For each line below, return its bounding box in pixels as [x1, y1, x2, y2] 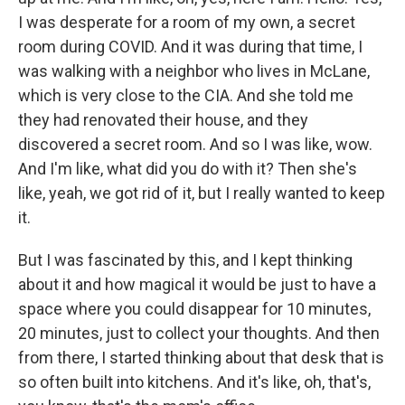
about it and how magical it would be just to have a [18, 275, 376, 294]
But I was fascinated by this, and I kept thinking [18, 250, 353, 269]
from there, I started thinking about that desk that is [18, 348, 384, 367]
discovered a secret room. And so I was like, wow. [18, 135, 372, 154]
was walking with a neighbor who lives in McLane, [18, 61, 370, 80]
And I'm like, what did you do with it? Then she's [18, 159, 357, 178]
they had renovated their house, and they [18, 110, 308, 129]
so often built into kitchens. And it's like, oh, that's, [18, 372, 371, 391]
